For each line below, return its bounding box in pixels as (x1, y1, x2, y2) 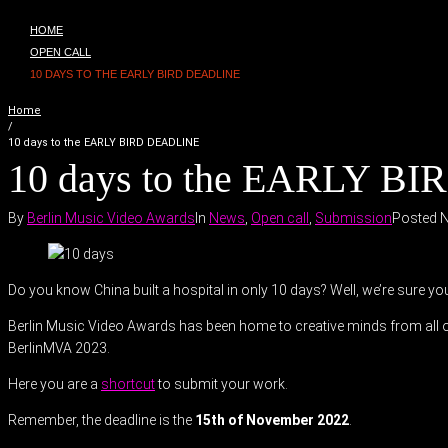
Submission (315, 210, 392, 226)
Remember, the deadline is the (8, 412, 195, 428)
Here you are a (8, 376, 101, 392)
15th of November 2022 (195, 412, 349, 428)
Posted (392, 210, 440, 226)
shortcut (101, 376, 155, 392)
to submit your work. (155, 376, 288, 392)
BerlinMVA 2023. (8, 340, 110, 356)
